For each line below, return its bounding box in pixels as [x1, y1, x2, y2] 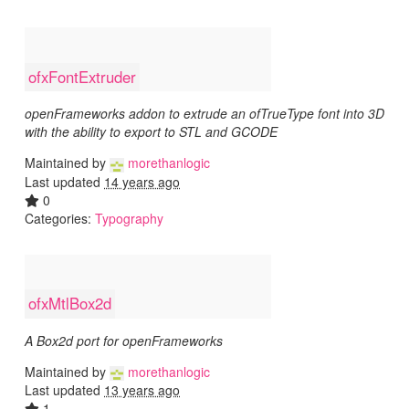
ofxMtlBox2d [28, 292, 112, 315]
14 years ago [104, 172, 180, 191]
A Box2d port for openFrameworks [25, 330, 223, 350]
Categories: [25, 208, 95, 227]
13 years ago [104, 380, 180, 399]
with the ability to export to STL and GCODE [25, 122, 278, 142]
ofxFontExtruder [28, 66, 137, 89]
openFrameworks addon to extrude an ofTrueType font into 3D [25, 104, 384, 123]
